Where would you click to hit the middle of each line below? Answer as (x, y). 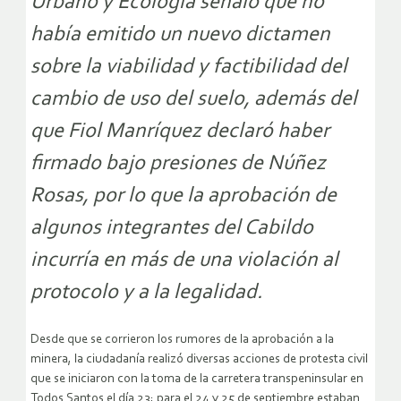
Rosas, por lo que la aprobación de (183, 196)
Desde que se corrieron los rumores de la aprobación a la (182, 339)
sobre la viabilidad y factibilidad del (189, 67)
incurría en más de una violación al (184, 260)
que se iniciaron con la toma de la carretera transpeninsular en (197, 379)
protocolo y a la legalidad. (146, 292)
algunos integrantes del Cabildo (172, 228)
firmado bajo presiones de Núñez (178, 163)
